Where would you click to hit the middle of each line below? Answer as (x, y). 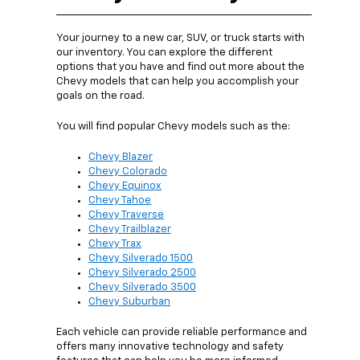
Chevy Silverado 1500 (141, 259)
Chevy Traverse (126, 215)
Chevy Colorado (128, 172)
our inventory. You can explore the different (164, 53)
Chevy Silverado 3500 (142, 288)
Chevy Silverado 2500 (142, 273)
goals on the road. (100, 96)
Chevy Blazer (121, 157)
